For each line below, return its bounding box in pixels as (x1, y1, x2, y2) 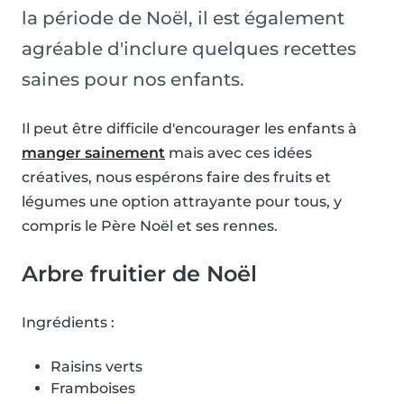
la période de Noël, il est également (22, 7, 344, 30)
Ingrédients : (22, 314, 115, 332)
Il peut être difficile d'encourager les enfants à (22, 120, 357, 138)
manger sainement (22, 144, 165, 162)
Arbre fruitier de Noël (22, 261, 257, 288)
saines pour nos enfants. (22, 69, 244, 91)
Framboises (50, 380, 135, 398)
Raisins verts (50, 358, 142, 376)
